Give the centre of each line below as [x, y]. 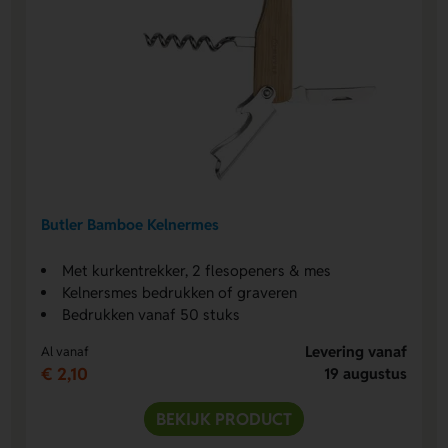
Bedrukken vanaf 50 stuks [151, 314]
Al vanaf [65, 351]
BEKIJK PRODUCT [224, 418]
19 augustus [365, 373]
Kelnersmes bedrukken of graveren [180, 292]
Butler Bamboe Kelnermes [130, 225]
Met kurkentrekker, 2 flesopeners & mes [197, 270]
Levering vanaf [355, 351]
